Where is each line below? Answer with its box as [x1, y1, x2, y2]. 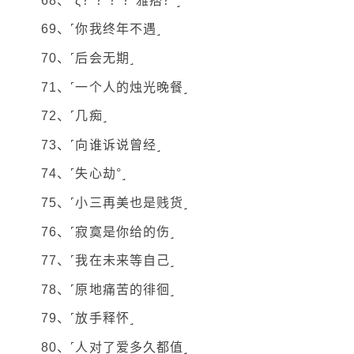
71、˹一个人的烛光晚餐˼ [41, 80, 189, 94]
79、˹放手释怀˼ [41, 311, 134, 326]
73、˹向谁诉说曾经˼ [41, 137, 162, 152]
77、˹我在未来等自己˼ [41, 254, 175, 268]
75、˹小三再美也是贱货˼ [41, 195, 189, 209]
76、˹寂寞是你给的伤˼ [41, 224, 175, 239]
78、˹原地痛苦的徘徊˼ [41, 282, 175, 296]
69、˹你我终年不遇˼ [41, 22, 162, 36]
